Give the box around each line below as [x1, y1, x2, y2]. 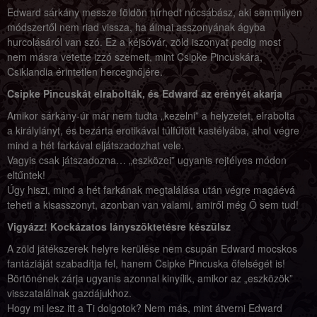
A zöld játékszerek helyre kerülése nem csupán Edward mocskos [7, 241, 297, 255]
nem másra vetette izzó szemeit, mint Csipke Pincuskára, [7, 50, 263, 64]
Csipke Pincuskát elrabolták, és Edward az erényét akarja [7, 86, 282, 100]
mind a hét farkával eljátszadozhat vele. [7, 138, 184, 152]
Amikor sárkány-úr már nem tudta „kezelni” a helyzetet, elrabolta [7, 108, 295, 122]
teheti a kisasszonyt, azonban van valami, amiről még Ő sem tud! [7, 197, 299, 212]
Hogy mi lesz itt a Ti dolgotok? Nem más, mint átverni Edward [7, 301, 282, 315]
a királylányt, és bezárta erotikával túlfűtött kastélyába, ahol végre [7, 123, 299, 137]
